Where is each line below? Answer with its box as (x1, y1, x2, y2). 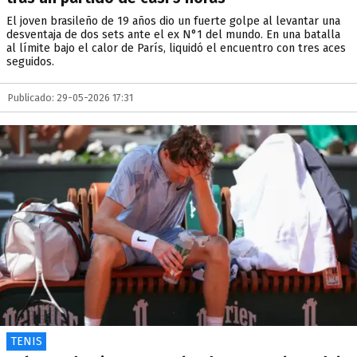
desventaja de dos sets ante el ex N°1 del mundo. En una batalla (6, 28, 340, 41)
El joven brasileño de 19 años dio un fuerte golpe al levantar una (6, 14, 340, 28)
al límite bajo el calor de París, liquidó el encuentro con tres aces (6, 41, 346, 55)
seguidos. (6, 55, 54, 69)
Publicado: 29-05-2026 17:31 (8, 92, 133, 104)
